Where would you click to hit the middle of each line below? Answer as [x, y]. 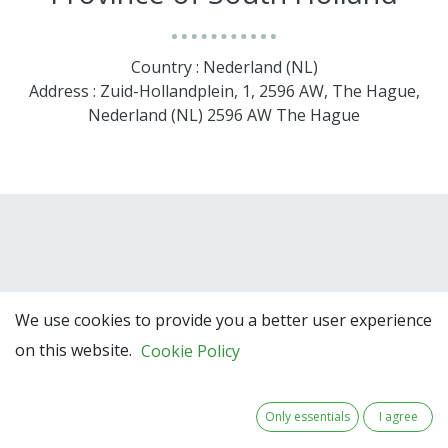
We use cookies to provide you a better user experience [223, 320]
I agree [398, 417]
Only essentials [308, 417]
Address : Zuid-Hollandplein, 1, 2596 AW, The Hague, [224, 90]
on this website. [73, 349]
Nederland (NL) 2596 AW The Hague [224, 114]
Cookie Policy [190, 351]
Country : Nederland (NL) [224, 66]
